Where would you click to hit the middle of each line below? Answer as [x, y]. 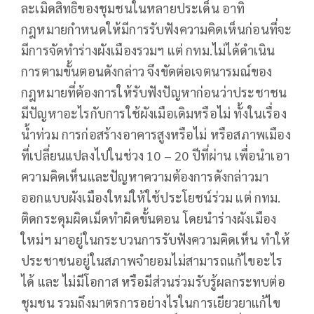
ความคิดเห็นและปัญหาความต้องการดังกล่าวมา [145, 176]
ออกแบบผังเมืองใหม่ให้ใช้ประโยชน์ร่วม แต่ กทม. [151, 197]
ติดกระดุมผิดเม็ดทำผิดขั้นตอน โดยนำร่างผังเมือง [149, 218]
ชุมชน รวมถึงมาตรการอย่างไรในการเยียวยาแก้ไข [151, 302]
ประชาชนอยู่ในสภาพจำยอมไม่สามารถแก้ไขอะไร [152, 260]
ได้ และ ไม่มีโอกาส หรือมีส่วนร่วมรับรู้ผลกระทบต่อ [153, 281]
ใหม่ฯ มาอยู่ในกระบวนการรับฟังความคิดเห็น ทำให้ [156, 239]
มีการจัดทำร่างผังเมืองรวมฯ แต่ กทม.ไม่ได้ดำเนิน [148, 50]
